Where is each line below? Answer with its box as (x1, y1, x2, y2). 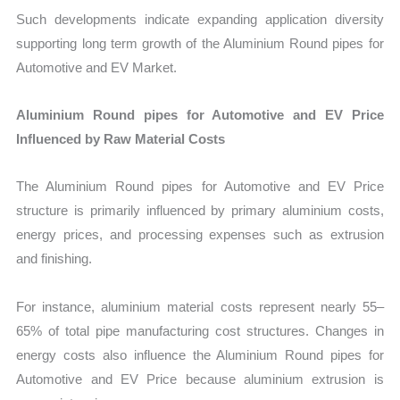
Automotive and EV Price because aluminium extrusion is (16, 371, 384, 387)
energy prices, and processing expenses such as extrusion (16, 227, 384, 243)
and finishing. (16, 251, 93, 267)
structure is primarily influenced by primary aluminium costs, (16, 203, 384, 219)
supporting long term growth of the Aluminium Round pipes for (16, 35, 384, 51)
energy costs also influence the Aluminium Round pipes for (16, 346, 384, 362)
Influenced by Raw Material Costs (16, 131, 226, 147)
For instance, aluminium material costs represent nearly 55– (16, 298, 384, 314)
